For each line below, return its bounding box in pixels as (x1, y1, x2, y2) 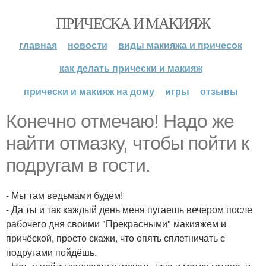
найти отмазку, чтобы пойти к (6, 132, 249, 154)
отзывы (199, 84, 238, 98)
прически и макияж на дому (23, 84, 154, 98)
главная (19, 38, 57, 52)
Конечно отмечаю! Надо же (6, 110, 234, 132)
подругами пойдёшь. (6, 245, 97, 259)
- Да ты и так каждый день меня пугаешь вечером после (6, 202, 252, 216)
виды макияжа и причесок (118, 38, 242, 52)
